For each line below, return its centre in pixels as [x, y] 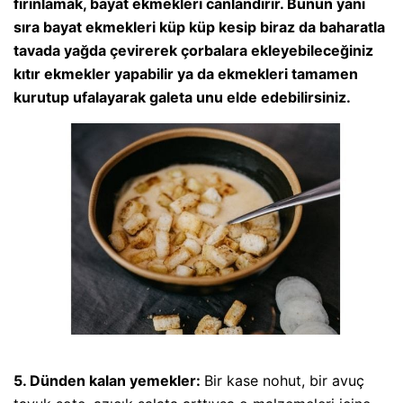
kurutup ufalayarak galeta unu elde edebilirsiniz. [182, 97]
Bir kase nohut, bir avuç [284, 381]
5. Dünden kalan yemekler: [109, 381]
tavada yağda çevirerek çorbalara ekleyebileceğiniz [193, 50]
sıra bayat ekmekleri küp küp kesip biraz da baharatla [199, 27]
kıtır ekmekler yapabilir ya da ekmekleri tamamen [186, 73]
